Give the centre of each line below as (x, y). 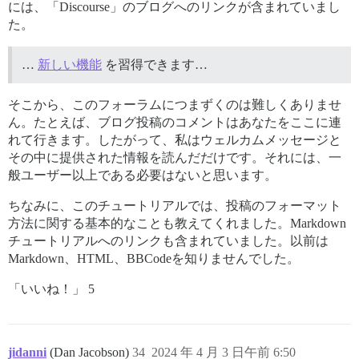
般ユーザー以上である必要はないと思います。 (143, 175)
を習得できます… (155, 64)
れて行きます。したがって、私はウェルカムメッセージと (175, 139)
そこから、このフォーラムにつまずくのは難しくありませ (175, 104)
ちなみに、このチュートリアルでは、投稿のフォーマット (175, 205)
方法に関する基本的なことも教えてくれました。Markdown (177, 223)
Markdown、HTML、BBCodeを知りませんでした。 (154, 258)
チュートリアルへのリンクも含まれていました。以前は (168, 240)
